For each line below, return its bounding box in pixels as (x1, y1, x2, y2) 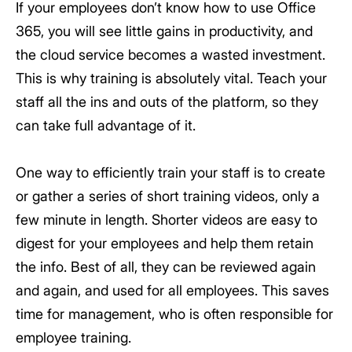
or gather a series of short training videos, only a (16, 188, 320, 204)
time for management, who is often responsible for (16, 306, 333, 322)
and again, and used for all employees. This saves (16, 282, 329, 299)
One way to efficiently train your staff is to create (16, 164, 325, 181)
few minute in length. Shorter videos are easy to (16, 211, 317, 228)
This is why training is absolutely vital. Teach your (16, 70, 327, 86)
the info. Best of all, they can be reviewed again (16, 258, 316, 275)
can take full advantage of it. (16, 117, 196, 134)
